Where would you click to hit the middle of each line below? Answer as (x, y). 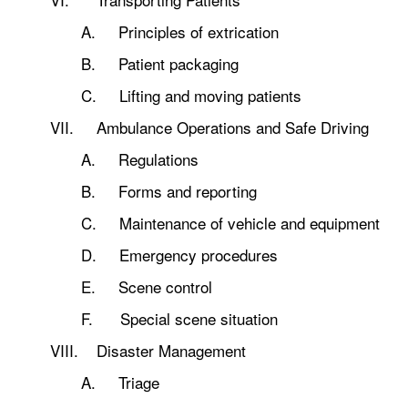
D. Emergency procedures (179, 255)
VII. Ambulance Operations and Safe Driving (210, 127)
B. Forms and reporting (169, 191)
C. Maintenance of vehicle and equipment (230, 223)
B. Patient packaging (160, 63)
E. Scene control (147, 286)
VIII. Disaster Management (148, 350)
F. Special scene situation (179, 318)
